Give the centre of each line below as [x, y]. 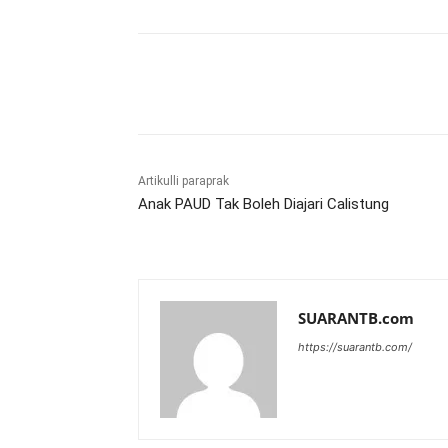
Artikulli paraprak [183, 180]
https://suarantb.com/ [355, 346]
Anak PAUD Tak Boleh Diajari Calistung [263, 203]
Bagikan [207, 84]
